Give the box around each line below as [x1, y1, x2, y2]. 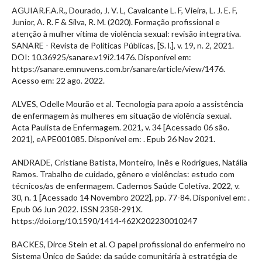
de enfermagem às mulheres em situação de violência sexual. [12, 110, 232, 120]
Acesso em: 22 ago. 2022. [12, 75, 105, 85]
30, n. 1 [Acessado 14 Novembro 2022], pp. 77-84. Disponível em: [12, 192, 248, 202]
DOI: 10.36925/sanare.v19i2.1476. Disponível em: [12, 51, 191, 62]
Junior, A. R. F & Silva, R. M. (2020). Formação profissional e [12, 16, 220, 27]
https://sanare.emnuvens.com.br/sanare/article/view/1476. [12, 63, 225, 74]
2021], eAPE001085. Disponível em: [12, 133, 143, 144]
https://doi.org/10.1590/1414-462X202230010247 [12, 215, 197, 226]
